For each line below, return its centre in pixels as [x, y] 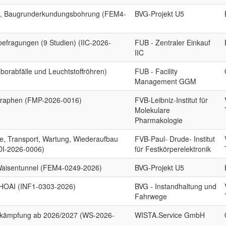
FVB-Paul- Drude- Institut [175, 139]
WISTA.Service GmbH [170, 215]
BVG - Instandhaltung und [176, 186]
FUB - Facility [156, 71]
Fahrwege [151, 196]
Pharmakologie [159, 120]
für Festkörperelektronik [173, 149]
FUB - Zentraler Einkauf [173, 42]
